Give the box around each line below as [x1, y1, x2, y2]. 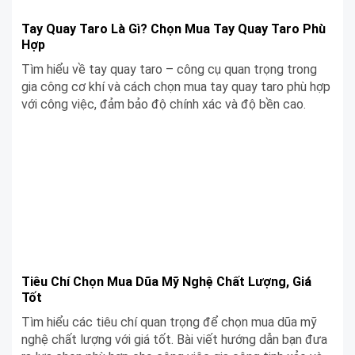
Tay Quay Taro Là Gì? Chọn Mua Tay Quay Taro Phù [21, 21, 326, 36]
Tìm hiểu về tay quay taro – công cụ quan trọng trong [21, 61, 317, 77]
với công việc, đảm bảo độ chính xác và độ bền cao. [21, 96, 306, 112]
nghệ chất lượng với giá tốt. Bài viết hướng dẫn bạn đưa [21, 331, 327, 347]
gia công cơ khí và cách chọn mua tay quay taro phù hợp [21, 78, 330, 94]
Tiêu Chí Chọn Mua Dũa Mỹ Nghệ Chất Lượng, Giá [21, 273, 311, 289]
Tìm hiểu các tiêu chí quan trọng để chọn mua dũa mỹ [21, 314, 317, 330]
